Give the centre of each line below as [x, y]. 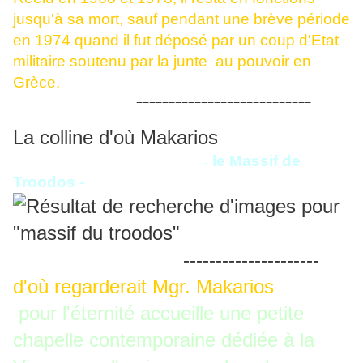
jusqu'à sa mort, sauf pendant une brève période [181, 19]
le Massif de [254, 161]
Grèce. [36, 83]
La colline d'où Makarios [115, 138]
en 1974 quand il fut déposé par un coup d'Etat [176, 41]
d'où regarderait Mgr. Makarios [143, 287]
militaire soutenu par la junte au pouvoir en [162, 62]
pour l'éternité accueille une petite [158, 314]
